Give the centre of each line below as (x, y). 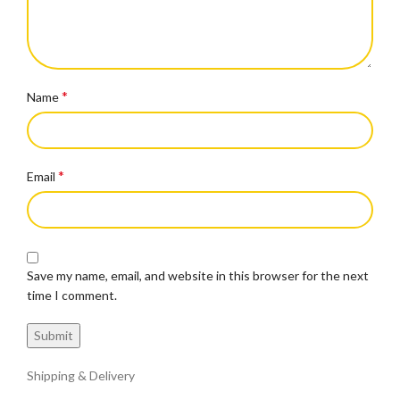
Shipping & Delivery (81, 375)
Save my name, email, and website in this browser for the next (198, 275)
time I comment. (72, 295)
